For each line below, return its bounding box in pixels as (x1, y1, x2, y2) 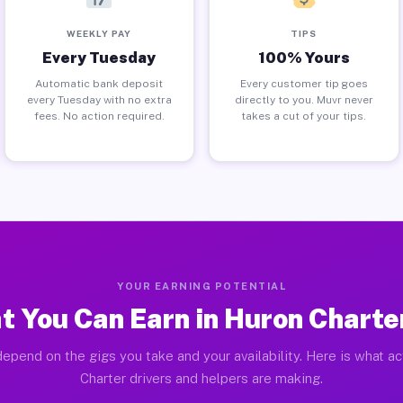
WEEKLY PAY (67, 27, 132, 39)
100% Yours (257, 48, 350, 67)
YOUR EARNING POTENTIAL (117, 281, 286, 291)
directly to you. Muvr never (234, 93, 373, 106)
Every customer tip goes (239, 76, 368, 90)
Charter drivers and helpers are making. (80, 371, 323, 386)
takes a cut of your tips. (241, 109, 367, 122)
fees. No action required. (33, 109, 165, 122)
